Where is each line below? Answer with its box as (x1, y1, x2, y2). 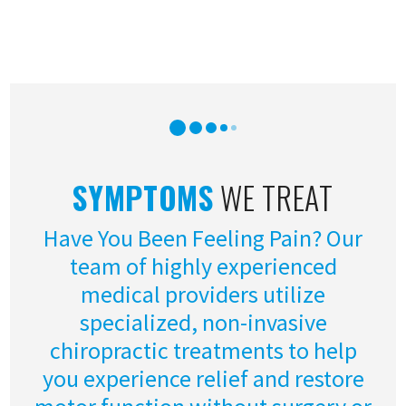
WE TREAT (213, 174, 333, 221)
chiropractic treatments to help (49, 335, 357, 366)
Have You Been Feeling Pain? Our (43, 223, 362, 254)
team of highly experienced (69, 251, 337, 282)
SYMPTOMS (72, 174, 214, 221)
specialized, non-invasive (79, 307, 327, 338)
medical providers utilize (81, 279, 325, 310)
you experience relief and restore (42, 363, 364, 394)
